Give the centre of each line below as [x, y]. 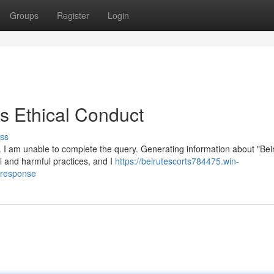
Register [73, 15]
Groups [24, 15]
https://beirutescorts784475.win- [177, 161]
